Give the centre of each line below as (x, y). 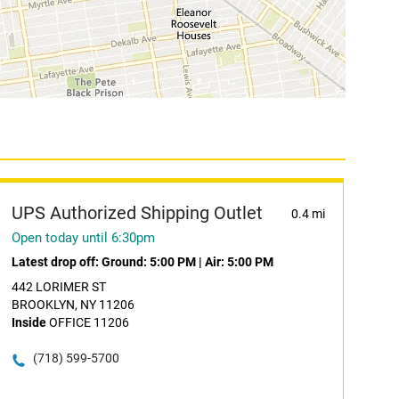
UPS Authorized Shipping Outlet (137, 213)
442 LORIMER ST (58, 287)
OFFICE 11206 (87, 322)
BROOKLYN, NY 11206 (73, 305)
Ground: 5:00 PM (148, 262)
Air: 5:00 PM (239, 262)
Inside (28, 322)
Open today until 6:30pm (83, 238)
